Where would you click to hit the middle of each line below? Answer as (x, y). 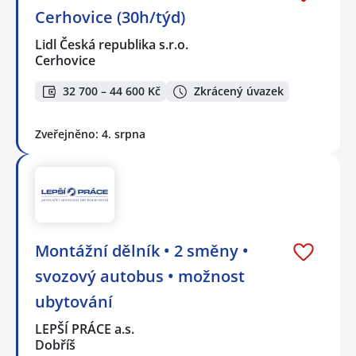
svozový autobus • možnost (140, 277)
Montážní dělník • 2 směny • (142, 251)
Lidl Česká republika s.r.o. (112, 44)
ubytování (74, 302)
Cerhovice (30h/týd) (110, 17)
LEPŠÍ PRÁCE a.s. (85, 329)
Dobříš (55, 345)
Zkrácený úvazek (239, 91)
